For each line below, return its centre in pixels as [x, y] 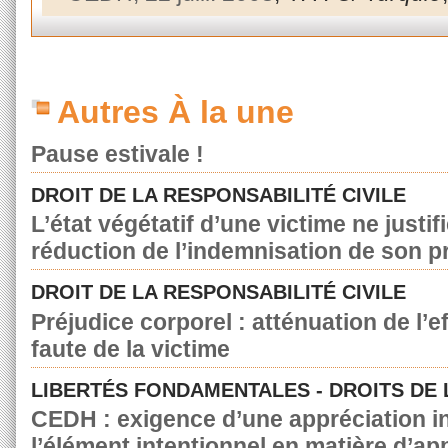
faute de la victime [130, 348]
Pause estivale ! [117, 153]
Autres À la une [175, 111]
